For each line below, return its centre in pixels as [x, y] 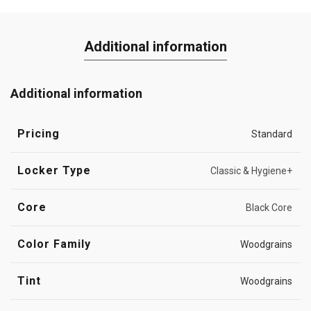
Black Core [269, 208]
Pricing [39, 134]
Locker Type [54, 170]
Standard [272, 134]
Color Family [54, 244]
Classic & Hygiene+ [251, 171]
